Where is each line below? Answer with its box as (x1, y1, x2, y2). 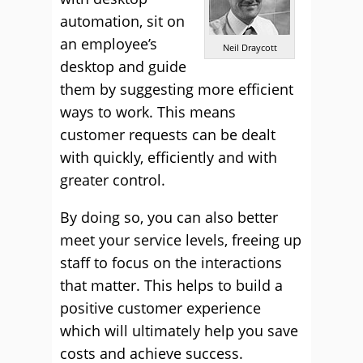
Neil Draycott (222, 41, 277, 53)
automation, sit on (60, 11, 185, 31)
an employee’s (60, 34, 157, 53)
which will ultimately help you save (60, 321, 298, 340)
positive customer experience (60, 298, 261, 318)
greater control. (60, 170, 165, 190)
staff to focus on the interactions (60, 253, 282, 272)
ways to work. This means (60, 102, 236, 122)
